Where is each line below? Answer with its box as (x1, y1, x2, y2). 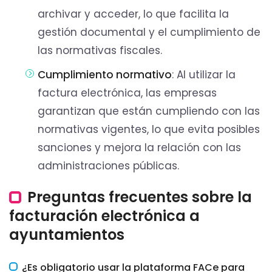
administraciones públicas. (38, 158, 180, 174)
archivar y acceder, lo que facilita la (38, 7, 229, 22)
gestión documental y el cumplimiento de (38, 25, 261, 40)
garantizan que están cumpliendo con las (38, 104, 260, 119)
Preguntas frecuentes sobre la (27, 187, 252, 208)
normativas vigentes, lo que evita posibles (38, 122, 260, 137)
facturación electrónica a (9, 206, 200, 226)
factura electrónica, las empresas (38, 86, 217, 101)
